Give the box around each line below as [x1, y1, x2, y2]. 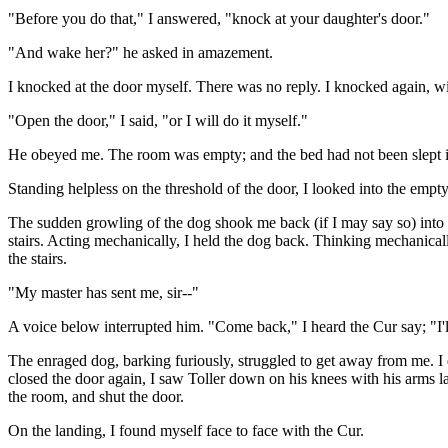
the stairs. [8, 250, 67, 268]
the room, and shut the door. [8, 388, 184, 406]
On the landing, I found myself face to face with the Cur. [8, 422, 364, 440]
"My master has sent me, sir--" [8, 284, 199, 302]
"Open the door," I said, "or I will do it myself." [8, 112, 308, 130]
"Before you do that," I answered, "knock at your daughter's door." [8, 10, 430, 28]
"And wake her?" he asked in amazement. [8, 44, 273, 62]
